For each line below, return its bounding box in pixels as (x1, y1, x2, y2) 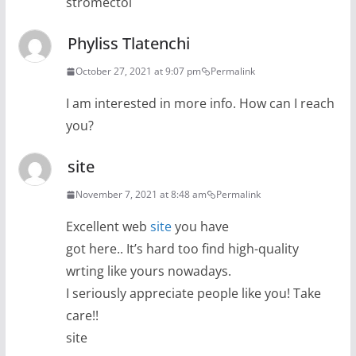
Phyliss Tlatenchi (67, 33, 190, 55)
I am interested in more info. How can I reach (65, 95, 335, 113)
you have (171, 218, 229, 236)
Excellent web (65, 218, 150, 236)
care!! (65, 307, 99, 325)
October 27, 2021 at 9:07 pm (75, 64, 201, 79)
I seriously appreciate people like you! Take (65, 284, 321, 303)
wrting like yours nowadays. (65, 262, 231, 281)
